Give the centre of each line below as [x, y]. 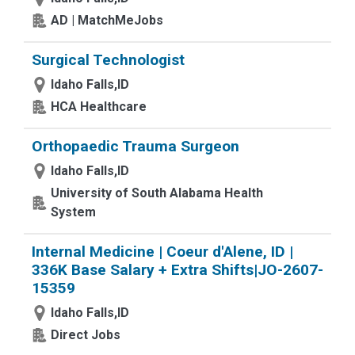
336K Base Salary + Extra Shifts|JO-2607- [177, 270]
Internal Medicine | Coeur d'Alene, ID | [162, 252]
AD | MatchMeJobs [107, 20]
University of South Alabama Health [157, 193]
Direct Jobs [86, 335]
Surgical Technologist [108, 60]
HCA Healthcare [99, 107]
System [73, 212]
